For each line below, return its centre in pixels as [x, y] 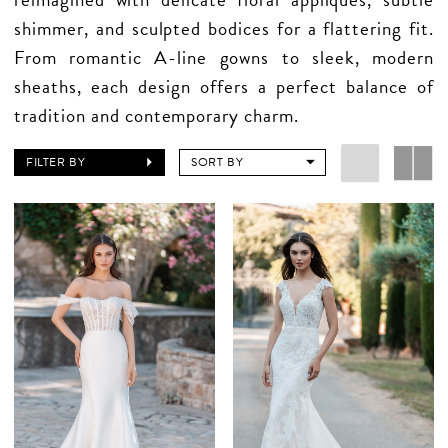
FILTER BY [56, 162]
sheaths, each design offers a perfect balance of [224, 86]
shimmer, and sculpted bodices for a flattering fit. [224, 28]
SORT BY [217, 162]
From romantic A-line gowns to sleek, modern [224, 57]
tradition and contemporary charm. [156, 115]
